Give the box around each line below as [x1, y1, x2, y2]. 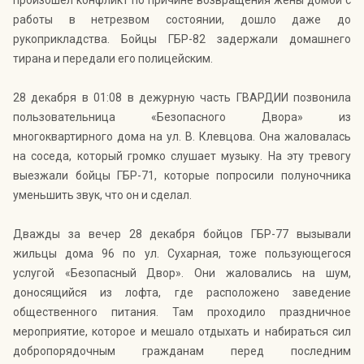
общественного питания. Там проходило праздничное [13, 305, 351, 319]
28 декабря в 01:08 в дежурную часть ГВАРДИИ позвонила [13, 91, 351, 105]
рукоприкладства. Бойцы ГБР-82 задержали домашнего [13, 32, 351, 46]
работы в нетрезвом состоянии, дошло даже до [13, 13, 351, 27]
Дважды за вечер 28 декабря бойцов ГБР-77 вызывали [13, 227, 351, 241]
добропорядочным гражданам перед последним [13, 344, 351, 358]
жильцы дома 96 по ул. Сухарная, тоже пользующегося [13, 247, 351, 261]
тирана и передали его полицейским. [13, 52, 213, 66]
